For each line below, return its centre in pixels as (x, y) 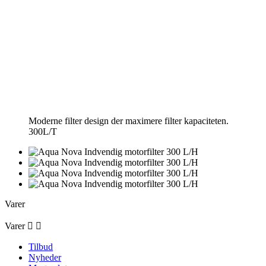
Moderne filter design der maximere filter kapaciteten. (129, 121)
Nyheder (45, 258)
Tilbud (41, 247)
